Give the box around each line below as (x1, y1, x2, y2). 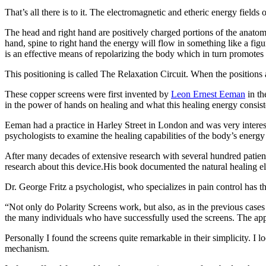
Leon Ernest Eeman (171, 88, 245, 99)
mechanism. (5, 243, 49, 254)
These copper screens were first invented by (5, 88, 171, 99)
